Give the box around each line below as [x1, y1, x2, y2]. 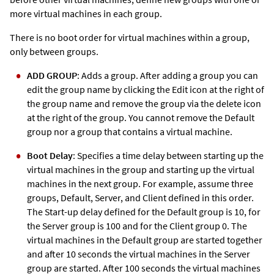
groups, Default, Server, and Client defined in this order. [27, 191, 254, 204]
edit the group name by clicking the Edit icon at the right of [27, 83, 264, 95]
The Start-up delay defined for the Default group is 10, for [27, 205, 261, 218]
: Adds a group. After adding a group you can [77, 68, 258, 81]
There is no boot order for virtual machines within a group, [10, 31, 250, 43]
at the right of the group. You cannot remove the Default [27, 111, 254, 124]
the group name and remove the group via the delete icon [27, 97, 261, 109]
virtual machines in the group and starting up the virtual [27, 163, 254, 176]
